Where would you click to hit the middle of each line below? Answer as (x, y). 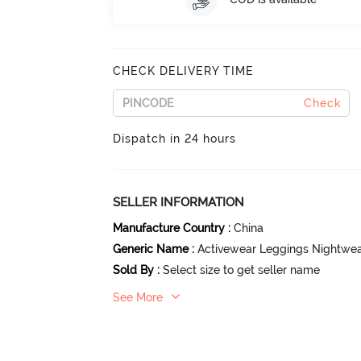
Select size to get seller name (242, 270)
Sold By (134, 270)
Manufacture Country (169, 228)
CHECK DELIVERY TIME (184, 71)
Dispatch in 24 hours (175, 138)
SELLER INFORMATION (179, 202)
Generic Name (151, 249)
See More (138, 297)
